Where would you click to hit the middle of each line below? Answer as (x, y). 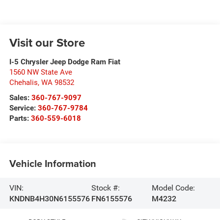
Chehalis (23, 83)
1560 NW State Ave (41, 72)
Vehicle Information (53, 163)
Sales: (20, 98)
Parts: (20, 119)
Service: (23, 108)
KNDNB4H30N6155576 (49, 198)
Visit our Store (47, 43)
